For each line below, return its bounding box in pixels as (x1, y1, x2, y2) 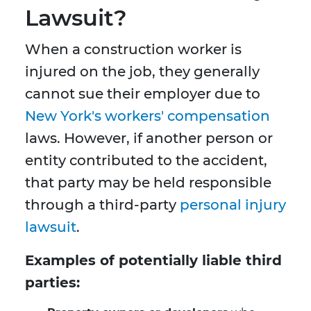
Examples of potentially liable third (25, 252, 282, 269)
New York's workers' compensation (25, 108, 270, 125)
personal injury (180, 196, 286, 214)
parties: (25, 274, 80, 292)
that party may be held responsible (25, 174, 271, 192)
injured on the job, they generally (25, 63, 260, 81)
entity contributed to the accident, (25, 152, 267, 169)
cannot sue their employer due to (25, 85, 260, 103)
